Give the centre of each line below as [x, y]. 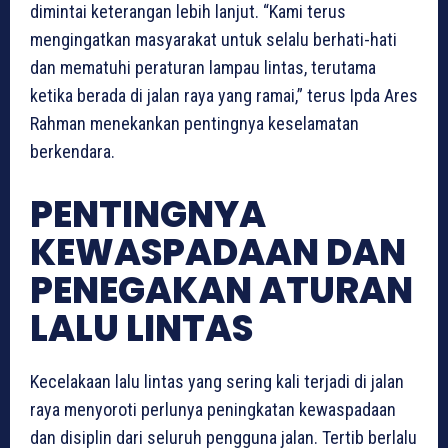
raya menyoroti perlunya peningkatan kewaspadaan [213, 409]
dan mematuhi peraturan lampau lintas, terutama [203, 67]
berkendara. [72, 151]
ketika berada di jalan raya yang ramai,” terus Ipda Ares [224, 95]
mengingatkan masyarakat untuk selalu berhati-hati [213, 39]
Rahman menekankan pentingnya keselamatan [194, 123]
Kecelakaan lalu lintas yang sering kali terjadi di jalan [217, 381]
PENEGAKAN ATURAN [221, 290]
